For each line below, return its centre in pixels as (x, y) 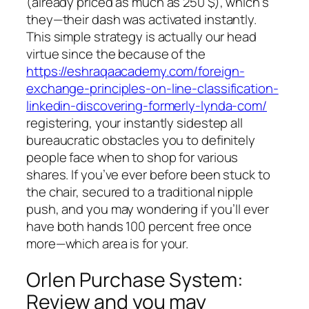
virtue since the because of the (116, 54)
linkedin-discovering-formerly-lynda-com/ (147, 106)
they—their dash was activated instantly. (141, 20)
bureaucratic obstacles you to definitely (141, 140)
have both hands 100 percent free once (139, 227)
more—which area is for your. (108, 244)
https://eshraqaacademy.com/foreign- (136, 71)
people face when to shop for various (132, 158)
